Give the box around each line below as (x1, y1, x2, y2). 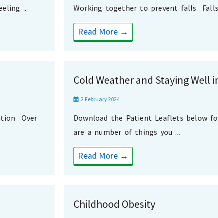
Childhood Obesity (73, 197, 155, 211)
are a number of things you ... (73, 127, 180, 137)
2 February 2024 (80, 95, 120, 103)
